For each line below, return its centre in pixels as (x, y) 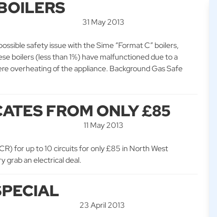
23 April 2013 (102, 205)
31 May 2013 (103, 22)
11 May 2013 (104, 125)
